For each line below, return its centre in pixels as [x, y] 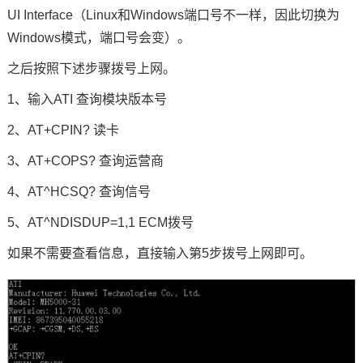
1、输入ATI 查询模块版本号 [87, 100]
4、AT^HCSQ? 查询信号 [79, 192]
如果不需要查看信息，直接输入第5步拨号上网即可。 [160, 254]
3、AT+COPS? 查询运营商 [85, 161]
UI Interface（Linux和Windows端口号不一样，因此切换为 [173, 15]
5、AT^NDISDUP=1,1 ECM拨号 [100, 223]
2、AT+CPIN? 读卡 [63, 130]
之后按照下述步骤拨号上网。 [91, 69]
